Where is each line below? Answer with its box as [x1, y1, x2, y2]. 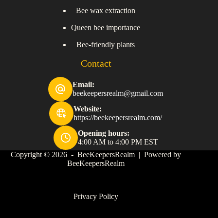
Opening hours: [77, 129, 129, 138]
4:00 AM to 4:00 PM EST [77, 138, 158, 146]
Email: [73, 80, 95, 89]
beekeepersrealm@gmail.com [73, 89, 163, 98]
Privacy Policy [73, 192, 119, 201]
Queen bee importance [71, 23, 141, 32]
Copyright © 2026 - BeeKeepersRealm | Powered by [11, 150, 182, 159]
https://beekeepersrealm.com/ [73, 113, 163, 122]
